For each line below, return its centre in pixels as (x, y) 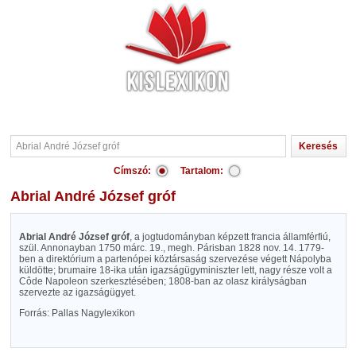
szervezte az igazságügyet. (77, 292)
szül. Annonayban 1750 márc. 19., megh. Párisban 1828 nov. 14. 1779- (171, 248)
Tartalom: (202, 171)
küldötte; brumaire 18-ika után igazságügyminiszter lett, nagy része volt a (175, 270)
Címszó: (132, 171)
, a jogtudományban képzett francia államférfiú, (230, 237)
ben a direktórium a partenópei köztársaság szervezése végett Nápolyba (175, 259)
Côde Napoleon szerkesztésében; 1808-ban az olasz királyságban (163, 281)
